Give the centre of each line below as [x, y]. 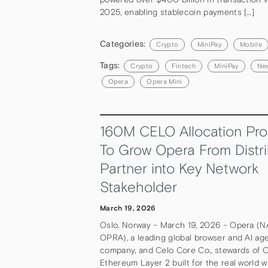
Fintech [183, 66]
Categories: [124, 43]
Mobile [251, 44]
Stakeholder [138, 187]
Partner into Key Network [179, 169]
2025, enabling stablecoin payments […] [177, 12]
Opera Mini [165, 81]
